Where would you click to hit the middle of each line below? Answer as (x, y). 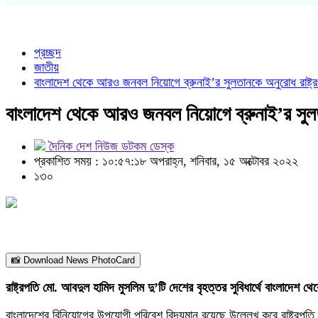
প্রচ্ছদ (48, 53)
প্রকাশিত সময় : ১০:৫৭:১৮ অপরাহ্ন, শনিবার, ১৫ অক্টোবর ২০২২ (166, 161)
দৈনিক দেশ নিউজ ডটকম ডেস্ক (110, 146)
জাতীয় (46, 67)
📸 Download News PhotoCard (73, 260)
